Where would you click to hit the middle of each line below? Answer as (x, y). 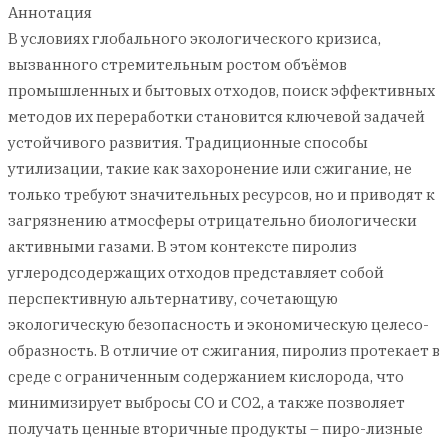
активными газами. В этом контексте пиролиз (182, 246)
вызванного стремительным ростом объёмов (177, 64)
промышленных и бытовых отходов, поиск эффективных (221, 90)
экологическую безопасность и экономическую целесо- (218, 324)
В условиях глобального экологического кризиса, (194, 38)
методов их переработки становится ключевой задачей (216, 116)
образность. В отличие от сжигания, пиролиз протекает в (224, 350)
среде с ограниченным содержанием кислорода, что (206, 376)
